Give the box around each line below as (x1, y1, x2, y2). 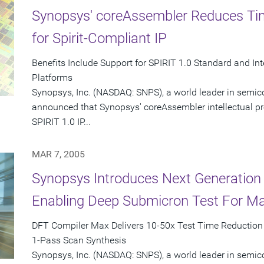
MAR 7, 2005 (32, 148, 85, 160)
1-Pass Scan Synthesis (32, 235, 126, 246)
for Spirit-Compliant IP (32, 30, 167, 47)
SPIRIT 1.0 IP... (32, 116, 91, 128)
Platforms (32, 72, 72, 84)
